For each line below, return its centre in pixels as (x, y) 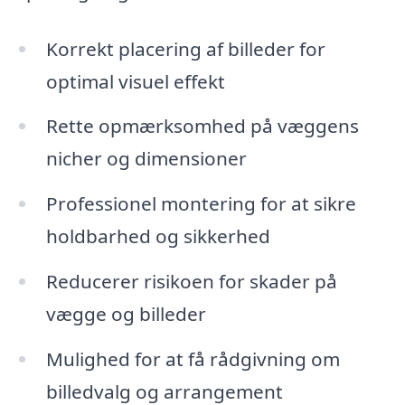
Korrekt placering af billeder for (185, 48)
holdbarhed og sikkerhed (158, 236)
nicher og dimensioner (146, 159)
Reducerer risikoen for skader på (191, 282)
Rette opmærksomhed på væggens (202, 126)
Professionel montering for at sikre (201, 204)
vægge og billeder (126, 314)
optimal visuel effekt (135, 81)
